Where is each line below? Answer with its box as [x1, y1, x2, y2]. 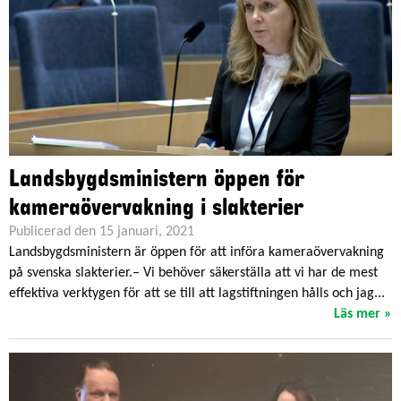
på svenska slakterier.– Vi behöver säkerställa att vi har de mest [9, 266, 378, 281]
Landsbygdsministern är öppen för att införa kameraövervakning [9, 245, 384, 260]
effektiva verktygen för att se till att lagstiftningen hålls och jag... [9, 286, 385, 302]
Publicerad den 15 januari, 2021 [9, 225, 194, 240]
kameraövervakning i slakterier [9, 194, 303, 222]
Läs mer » [334, 307, 392, 322]
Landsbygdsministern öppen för [9, 166, 304, 193]
